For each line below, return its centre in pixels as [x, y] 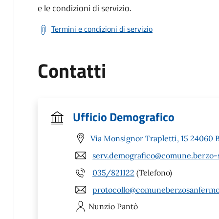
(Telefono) [153, 172]
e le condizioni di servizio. [85, 8]
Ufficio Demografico [124, 117]
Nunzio [102, 206]
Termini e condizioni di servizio [102, 29]
